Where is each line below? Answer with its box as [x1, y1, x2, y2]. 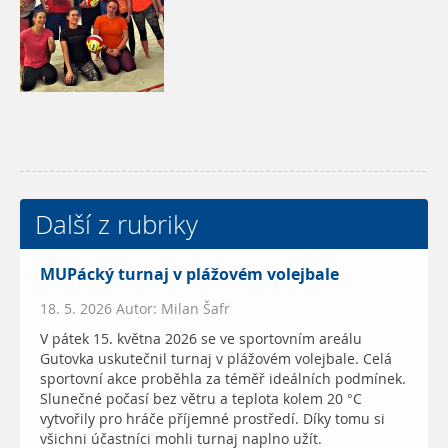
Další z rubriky [35, 205, 198, 242]
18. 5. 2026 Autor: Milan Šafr [40, 298, 230, 319]
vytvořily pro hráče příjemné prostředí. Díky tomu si [40, 408, 385, 429]
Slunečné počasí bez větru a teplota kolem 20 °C [40, 388, 362, 409]
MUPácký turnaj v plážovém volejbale [40, 262, 339, 286]
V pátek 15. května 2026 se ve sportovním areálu [40, 328, 362, 349]
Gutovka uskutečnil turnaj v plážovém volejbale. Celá [40, 348, 392, 369]
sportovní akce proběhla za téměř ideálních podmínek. [40, 368, 406, 389]
